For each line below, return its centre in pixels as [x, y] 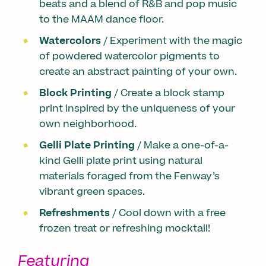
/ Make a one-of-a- [182, 145]
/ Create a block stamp [168, 93]
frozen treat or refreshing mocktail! [125, 228]
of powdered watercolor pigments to [129, 56]
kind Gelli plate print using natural [121, 161]
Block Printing [75, 93]
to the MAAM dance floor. [102, 19]
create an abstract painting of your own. [139, 72]
